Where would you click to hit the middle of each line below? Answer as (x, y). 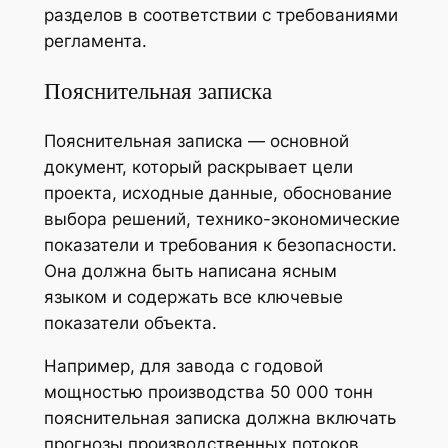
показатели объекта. (130, 322)
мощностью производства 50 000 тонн (208, 391)
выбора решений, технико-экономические (221, 218)
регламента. (95, 41)
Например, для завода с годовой (183, 365)
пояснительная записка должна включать (219, 417)
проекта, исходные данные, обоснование (217, 192)
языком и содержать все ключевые (193, 296)
